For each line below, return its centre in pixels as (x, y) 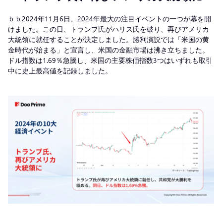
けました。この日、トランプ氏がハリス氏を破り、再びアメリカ (109, 29)
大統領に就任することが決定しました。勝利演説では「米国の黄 (109, 39)
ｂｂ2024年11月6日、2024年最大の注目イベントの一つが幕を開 (110, 18)
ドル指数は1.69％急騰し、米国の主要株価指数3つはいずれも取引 (110, 60)
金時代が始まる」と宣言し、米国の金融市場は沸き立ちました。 (109, 50)
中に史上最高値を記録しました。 (61, 70)
